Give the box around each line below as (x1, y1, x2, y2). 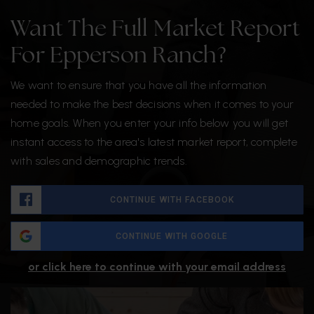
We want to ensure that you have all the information (11, 78, 267, 93)
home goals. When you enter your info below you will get (11, 116, 289, 130)
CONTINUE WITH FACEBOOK (110, 195, 234, 205)
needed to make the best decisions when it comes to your (11, 97, 294, 111)
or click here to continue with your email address (28, 260, 286, 274)
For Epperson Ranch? (11, 46, 226, 69)
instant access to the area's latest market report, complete (11, 135, 297, 149)
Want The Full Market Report (11, 19, 300, 42)
